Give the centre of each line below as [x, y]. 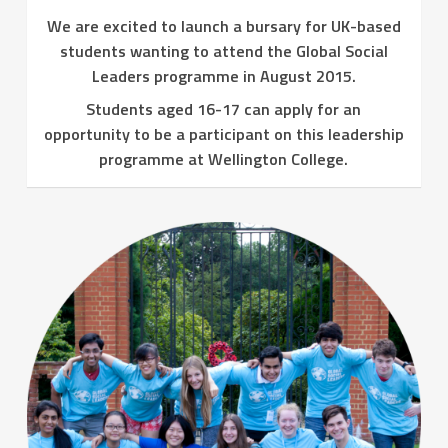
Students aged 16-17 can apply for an [224, 108]
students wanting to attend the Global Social [223, 50]
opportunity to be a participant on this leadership [223, 133]
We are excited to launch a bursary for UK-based [223, 25]
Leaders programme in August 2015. [223, 75]
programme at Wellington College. [224, 158]
